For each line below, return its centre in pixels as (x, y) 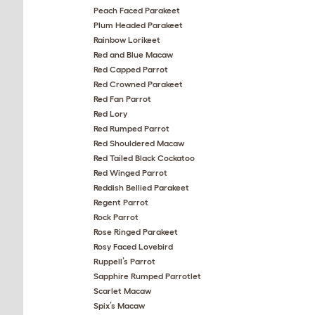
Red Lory (110, 114)
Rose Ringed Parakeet (136, 232)
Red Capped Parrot (131, 69)
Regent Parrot (121, 202)
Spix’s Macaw (119, 306)
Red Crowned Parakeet (138, 84)
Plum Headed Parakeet (138, 25)
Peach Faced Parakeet (137, 10)
